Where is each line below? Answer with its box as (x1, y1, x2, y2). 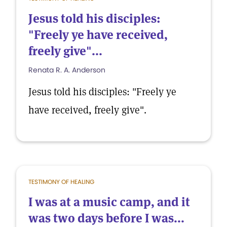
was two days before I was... (28, 210, 184, 226)
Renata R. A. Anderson (28, 65, 105, 75)
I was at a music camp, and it (28, 194, 190, 210)
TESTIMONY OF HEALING (28, 177, 94, 186)
